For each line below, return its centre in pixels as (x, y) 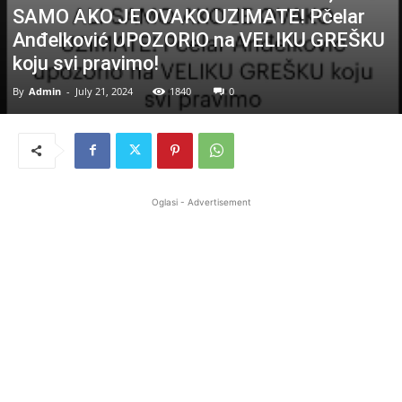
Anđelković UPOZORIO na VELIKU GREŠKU (199, 39)
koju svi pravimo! (86, 63)
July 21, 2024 (104, 91)
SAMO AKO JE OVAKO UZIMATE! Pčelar (189, 16)
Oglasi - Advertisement (201, 201)
